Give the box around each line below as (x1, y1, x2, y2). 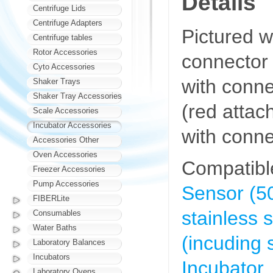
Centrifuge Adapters (33, 18, 102, 27)
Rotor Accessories (33, 48, 97, 57)
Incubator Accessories (33, 121, 112, 130)
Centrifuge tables (33, 33, 93, 42)
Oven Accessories (33, 150, 97, 159)
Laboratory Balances (33, 238, 105, 247)
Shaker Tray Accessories (33, 91, 122, 101)
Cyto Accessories (33, 62, 95, 71)
